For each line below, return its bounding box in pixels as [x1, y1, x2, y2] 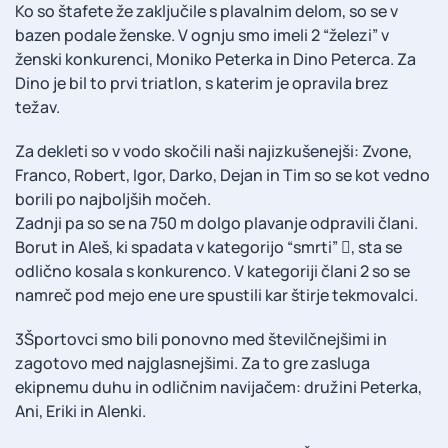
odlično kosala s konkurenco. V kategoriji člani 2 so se [15, 259, 410, 282]
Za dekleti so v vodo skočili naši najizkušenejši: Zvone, [15, 139, 412, 162]
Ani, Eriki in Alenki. [15, 399, 146, 422]
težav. [15, 95, 60, 118]
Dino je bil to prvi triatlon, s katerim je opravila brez [15, 71, 389, 94]
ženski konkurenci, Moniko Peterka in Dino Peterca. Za [15, 47, 416, 70]
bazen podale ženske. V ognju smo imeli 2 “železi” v [15, 23, 389, 46]
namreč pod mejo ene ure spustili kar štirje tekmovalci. [15, 283, 418, 306]
